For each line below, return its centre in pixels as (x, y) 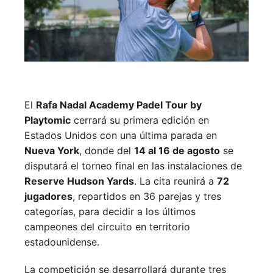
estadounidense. (62, 242)
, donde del (107, 150)
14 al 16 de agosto (177, 150)
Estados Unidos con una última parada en (121, 135)
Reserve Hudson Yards (79, 181)
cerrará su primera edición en (140, 120)
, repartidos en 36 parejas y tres (147, 196)
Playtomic (48, 120)
